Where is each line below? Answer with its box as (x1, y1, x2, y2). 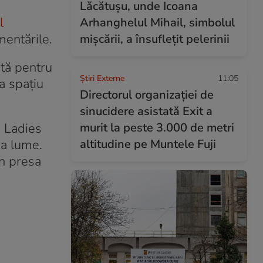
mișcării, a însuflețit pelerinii (80, 31, 230, 47)
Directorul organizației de (80, 87, 214, 103)
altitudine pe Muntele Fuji (80, 136, 216, 152)
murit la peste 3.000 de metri (80, 120, 234, 136)
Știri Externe (80, 73, 124, 84)
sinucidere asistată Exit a (80, 103, 213, 119)
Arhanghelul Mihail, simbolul (80, 15, 235, 31)
